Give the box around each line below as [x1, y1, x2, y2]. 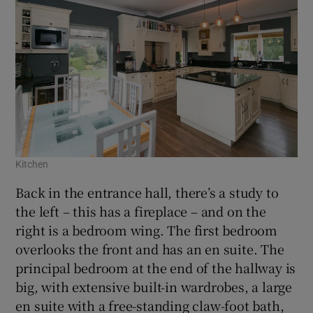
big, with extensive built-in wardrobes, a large [15, 277, 293, 296]
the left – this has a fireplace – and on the [15, 202, 266, 221]
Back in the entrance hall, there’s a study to [15, 183, 279, 202]
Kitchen [15, 159, 49, 170]
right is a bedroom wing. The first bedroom [15, 221, 278, 240]
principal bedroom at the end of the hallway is [15, 259, 296, 277]
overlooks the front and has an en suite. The [15, 240, 284, 259]
